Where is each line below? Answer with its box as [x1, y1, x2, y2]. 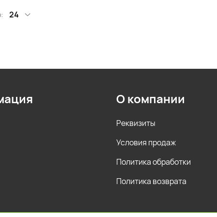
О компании [116, 91, 185, 107]
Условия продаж [116, 137, 176, 148]
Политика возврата [116, 176, 186, 186]
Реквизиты [116, 118, 155, 128]
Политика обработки [116, 156, 191, 167]
